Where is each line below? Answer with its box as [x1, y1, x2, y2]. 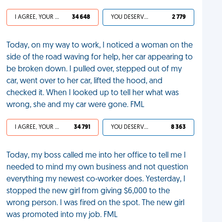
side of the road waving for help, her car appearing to [6, 54, 193, 61]
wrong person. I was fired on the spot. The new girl [6, 199, 185, 207]
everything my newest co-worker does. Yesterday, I [6, 175, 186, 183]
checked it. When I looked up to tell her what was [6, 89, 179, 97]
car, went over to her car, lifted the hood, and [6, 77, 163, 85]
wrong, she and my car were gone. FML [6, 101, 145, 109]
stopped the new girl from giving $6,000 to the [6, 187, 170, 195]
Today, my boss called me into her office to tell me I [6, 152, 186, 160]
